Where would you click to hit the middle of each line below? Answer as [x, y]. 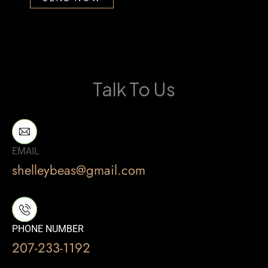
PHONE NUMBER [48, 229]
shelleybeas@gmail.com [79, 170]
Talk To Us [134, 89]
